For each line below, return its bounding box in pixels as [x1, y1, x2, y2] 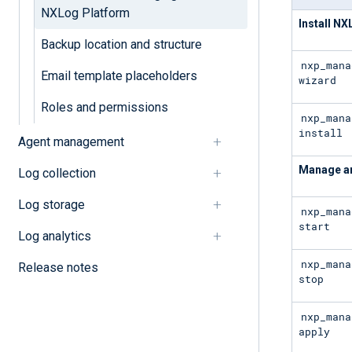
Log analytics [17, 228, 91, 244]
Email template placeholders [40, 68, 197, 83]
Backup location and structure [40, 36, 202, 52]
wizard [299, 72, 336, 87]
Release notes [17, 259, 98, 275]
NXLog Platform [40, 5, 130, 20]
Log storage [17, 196, 85, 212]
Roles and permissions [40, 99, 168, 115]
